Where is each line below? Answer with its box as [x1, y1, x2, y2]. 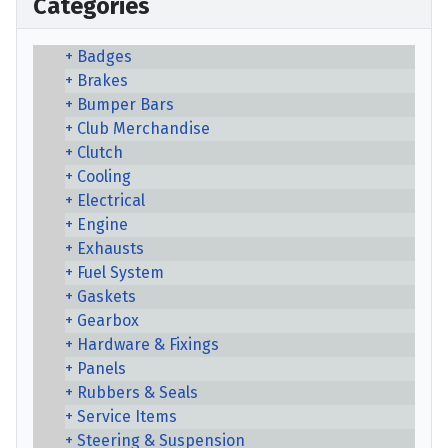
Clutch [77, 142, 123, 162]
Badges [77, 46, 132, 66]
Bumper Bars [77, 94, 174, 114]
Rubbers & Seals [77, 382, 198, 402]
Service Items [77, 406, 177, 426]
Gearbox [77, 310, 139, 330]
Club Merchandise [77, 118, 210, 138]
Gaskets [77, 286, 136, 306]
